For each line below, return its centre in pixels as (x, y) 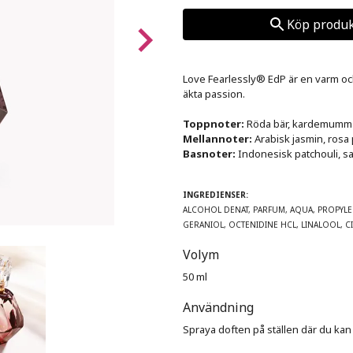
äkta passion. (214, 94)
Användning (218, 307)
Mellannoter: (217, 139)
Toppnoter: (214, 124)
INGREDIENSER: (216, 195)
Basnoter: (209, 154)
